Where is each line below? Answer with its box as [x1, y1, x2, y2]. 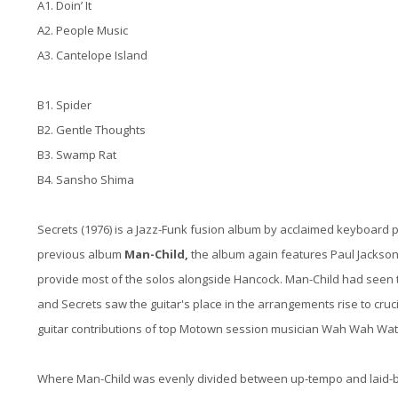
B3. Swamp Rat [37, 147, 116, 163]
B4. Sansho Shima [37, 171, 134, 188]
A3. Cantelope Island [37, 47, 158, 64]
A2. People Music [37, 22, 128, 39]
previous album [37, 246, 124, 263]
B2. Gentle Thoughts [37, 122, 146, 139]
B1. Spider [37, 97, 92, 114]
